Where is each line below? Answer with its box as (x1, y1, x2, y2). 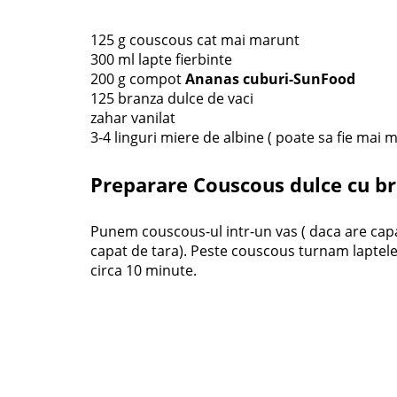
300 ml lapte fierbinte (90, 50, 232, 69)
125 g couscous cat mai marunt (90, 30, 300, 50)
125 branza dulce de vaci (90, 89, 253, 108)
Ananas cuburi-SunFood (185, 69, 355, 89)
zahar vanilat (90, 108, 175, 128)
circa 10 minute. (90, 261, 197, 280)
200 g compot (90, 69, 185, 89)
